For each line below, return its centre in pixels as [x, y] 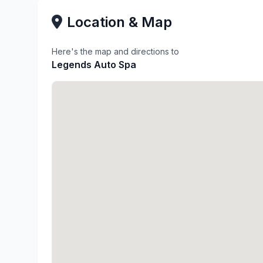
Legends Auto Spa [94, 65]
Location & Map [119, 22]
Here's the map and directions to [115, 51]
